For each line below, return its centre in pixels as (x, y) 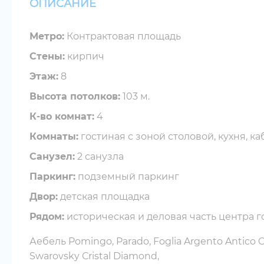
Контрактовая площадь (123, 36)
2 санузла (99, 156)
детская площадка (104, 197)
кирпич (85, 56)
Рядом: (47, 217)
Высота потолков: (75, 96)
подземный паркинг (127, 176)
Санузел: (52, 156)
